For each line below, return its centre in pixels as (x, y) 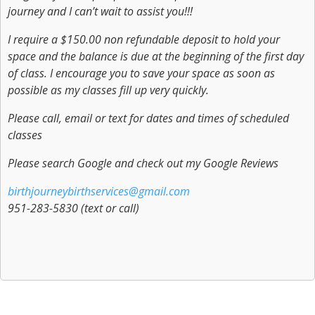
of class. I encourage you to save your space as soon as (141, 73)
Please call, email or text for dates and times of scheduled (148, 118)
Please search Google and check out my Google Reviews (143, 163)
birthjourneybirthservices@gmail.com (99, 191)
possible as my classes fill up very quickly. (108, 90)
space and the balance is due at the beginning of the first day (156, 56)
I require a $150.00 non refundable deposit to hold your (144, 39)
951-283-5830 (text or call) (73, 208)
